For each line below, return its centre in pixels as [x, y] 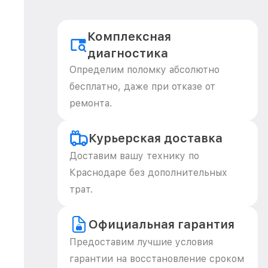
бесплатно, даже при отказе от [142, 86]
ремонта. [91, 103]
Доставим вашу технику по [134, 156]
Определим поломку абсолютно [144, 70]
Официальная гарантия [162, 224]
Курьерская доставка [156, 138]
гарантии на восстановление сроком [157, 259]
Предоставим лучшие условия [141, 242]
